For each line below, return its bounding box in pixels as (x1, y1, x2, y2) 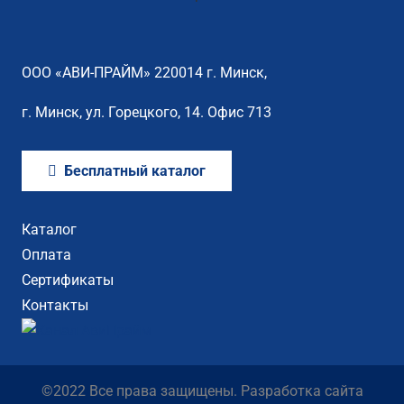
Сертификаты (22, 271, 114, 289)
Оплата (22, 245, 71, 263)
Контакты (22, 296, 88, 314)
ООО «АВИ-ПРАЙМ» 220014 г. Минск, (22, 63, 267, 81)
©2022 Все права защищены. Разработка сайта (41, 381, 363, 399)
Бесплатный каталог (63, 162, 206, 180)
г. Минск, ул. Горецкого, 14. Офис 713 (22, 103, 271, 121)
